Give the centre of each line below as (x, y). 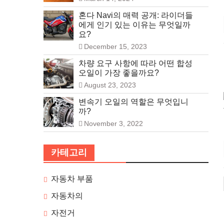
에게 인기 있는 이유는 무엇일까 (134, 25)
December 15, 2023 (115, 47)
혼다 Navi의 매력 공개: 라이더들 (136, 15)
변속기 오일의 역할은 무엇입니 (133, 102)
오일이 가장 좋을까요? (119, 73)
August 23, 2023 (110, 85)
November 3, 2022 (113, 124)
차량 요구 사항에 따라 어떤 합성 (135, 63)
